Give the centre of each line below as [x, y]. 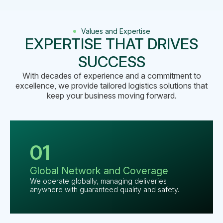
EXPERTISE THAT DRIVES [111, 44]
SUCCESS [111, 62]
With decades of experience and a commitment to [111, 76]
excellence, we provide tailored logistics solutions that [111, 86]
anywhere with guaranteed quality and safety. [105, 190]
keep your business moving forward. [111, 96]
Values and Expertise [115, 31]
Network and [90, 171]
